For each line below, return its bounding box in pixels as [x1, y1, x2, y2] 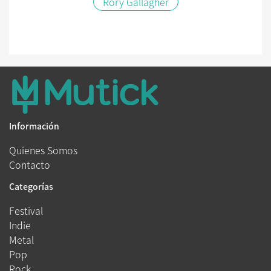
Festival [9, 203, 43, 218]
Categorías [9, 180, 53, 193]
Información [9, 120, 59, 132]
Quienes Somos [9, 143, 77, 158]
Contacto [9, 157, 50, 172]
